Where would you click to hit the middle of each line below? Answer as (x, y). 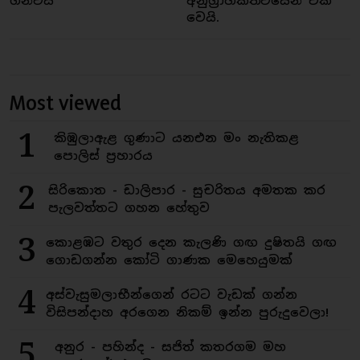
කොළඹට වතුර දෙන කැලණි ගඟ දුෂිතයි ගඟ (191, 242)
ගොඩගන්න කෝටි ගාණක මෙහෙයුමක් (169, 260)
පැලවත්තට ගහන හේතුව (129, 208)
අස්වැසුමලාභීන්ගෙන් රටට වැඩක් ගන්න (172, 295)
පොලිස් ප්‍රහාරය (103, 155)
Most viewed (65, 102)
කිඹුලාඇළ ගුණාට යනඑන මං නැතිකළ (176, 138)
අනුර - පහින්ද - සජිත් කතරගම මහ (171, 347)
